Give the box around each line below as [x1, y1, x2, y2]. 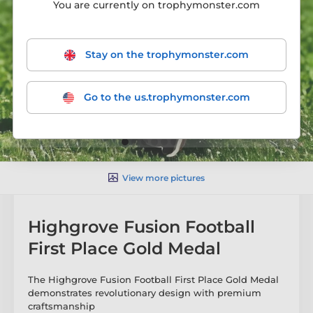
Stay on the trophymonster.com [82, 48, 249, 61]
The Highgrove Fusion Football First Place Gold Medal [28, 273, 279, 285]
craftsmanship [28, 300, 95, 312]
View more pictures [122, 172, 205, 183]
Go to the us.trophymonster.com [81, 91, 250, 103]
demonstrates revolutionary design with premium [28, 286, 261, 298]
